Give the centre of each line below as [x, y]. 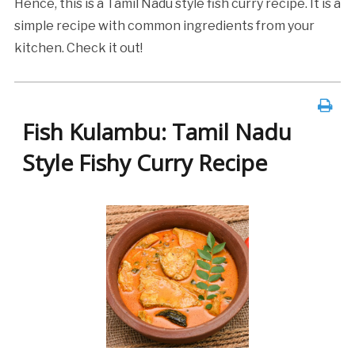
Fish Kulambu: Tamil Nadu [157, 132]
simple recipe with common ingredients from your [164, 26]
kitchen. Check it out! [78, 48]
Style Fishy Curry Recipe [144, 163]
